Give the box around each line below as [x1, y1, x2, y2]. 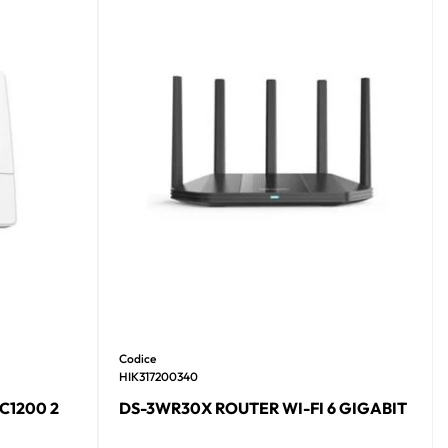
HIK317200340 [119, 368, 199, 384]
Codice [119, 350, 157, 366]
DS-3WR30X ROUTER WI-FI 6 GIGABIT [119, 397, 408, 418]
